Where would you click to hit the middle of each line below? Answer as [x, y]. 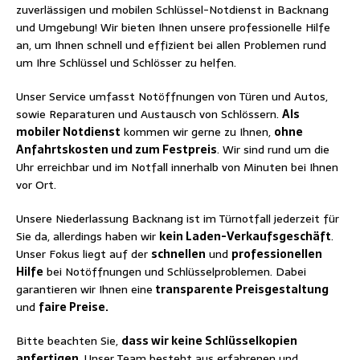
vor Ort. [36, 184]
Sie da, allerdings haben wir [88, 236]
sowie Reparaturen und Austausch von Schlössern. [149, 114]
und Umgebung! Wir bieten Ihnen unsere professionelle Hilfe [173, 27]
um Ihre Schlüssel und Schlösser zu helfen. [126, 62]
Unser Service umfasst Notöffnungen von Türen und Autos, [172, 96]
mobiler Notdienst [68, 131]
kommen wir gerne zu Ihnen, [197, 131]
